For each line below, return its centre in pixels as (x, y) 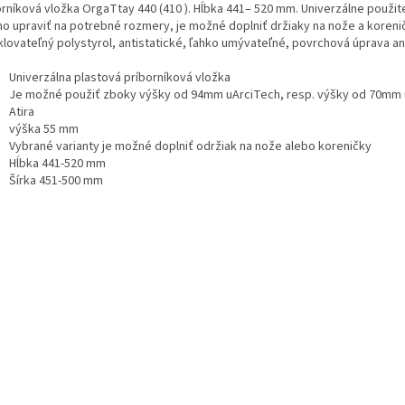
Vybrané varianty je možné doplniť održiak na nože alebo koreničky (190, 146)
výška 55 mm (44, 129)
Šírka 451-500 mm (56, 180)
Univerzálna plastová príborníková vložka (120, 77)
